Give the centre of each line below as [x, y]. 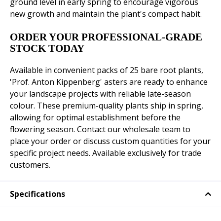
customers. [30, 165]
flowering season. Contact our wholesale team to [100, 129]
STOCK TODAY [47, 49]
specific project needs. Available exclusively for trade [106, 153]
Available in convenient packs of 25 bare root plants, [107, 70]
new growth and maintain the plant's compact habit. [106, 14]
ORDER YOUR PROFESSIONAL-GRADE [106, 37]
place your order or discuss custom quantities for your [110, 141]
